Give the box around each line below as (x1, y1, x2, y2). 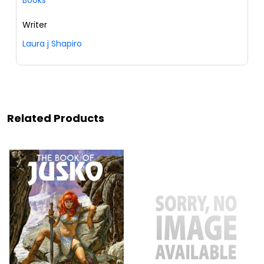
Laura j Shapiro (22, 37, 82, 49)
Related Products (7, 110, 104, 126)
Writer (22, 18, 47, 31)
